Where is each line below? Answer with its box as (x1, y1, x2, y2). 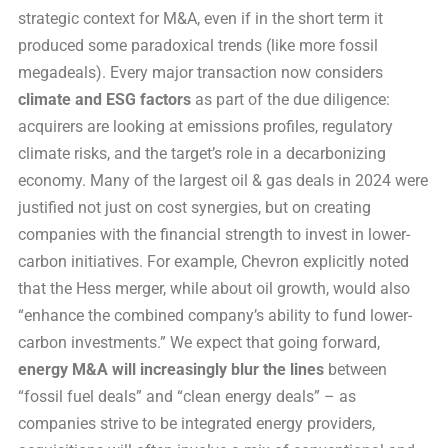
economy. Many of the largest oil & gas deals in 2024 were (18, 170, 428, 190)
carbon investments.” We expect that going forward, (18, 332, 380, 352)
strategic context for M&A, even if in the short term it (18, 8, 383, 28)
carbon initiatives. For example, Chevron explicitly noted (18, 251, 409, 271)
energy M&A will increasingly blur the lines (18, 359, 324, 379)
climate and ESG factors (18, 89, 191, 109)
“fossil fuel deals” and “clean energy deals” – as (18, 386, 356, 406)
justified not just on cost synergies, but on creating (18, 197, 371, 217)
